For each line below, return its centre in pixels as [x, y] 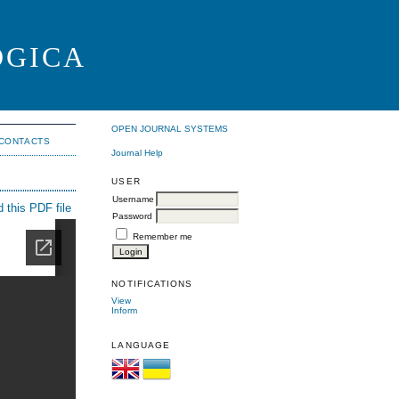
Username [134, 199]
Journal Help [138, 152]
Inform [125, 310]
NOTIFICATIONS [152, 283]
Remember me [163, 236]
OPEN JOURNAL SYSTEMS [170, 129]
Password [133, 216]
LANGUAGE [141, 346]
